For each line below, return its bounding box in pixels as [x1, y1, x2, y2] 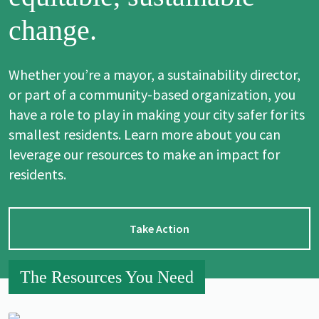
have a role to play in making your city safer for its [9, 105, 305, 124]
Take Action [130, 221, 189, 236]
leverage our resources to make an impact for [9, 145, 280, 164]
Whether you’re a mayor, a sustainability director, [9, 66, 300, 84]
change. [9, 14, 97, 47]
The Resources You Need [20, 268, 194, 287]
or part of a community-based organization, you [9, 85, 296, 104]
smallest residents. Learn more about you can [9, 125, 281, 144]
